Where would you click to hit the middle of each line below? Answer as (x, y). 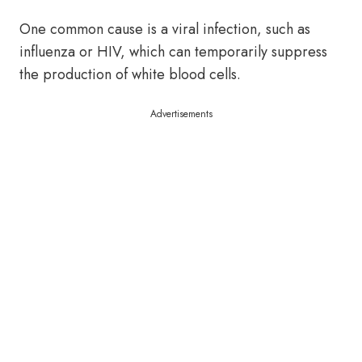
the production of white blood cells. (130, 74)
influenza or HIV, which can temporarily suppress (173, 52)
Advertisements (181, 114)
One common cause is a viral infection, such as (165, 29)
